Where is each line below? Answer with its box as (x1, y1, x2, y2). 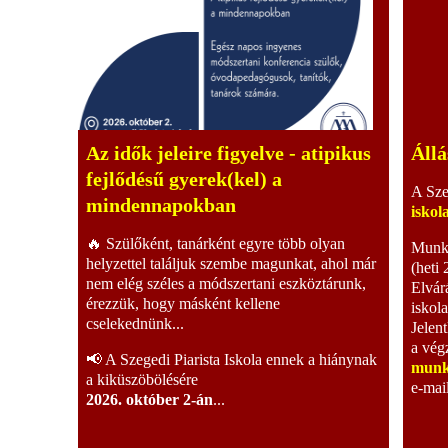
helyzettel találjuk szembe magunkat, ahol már (86, 254, 376, 272)
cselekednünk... (86, 314, 184, 332)
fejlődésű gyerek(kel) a (86, 167, 282, 190)
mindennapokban (86, 193, 236, 216)
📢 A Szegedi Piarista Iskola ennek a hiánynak (86, 350, 377, 368)
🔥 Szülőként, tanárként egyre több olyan (86, 234, 345, 252)
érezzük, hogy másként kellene (86, 294, 280, 312)
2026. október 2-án (86, 390, 213, 408)
